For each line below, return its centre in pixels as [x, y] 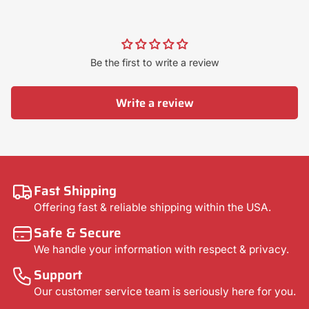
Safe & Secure [78, 232]
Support [58, 275]
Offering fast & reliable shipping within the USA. [153, 207]
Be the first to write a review [154, 63]
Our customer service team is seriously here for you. [165, 291]
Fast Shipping [76, 190]
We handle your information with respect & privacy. [162, 249]
